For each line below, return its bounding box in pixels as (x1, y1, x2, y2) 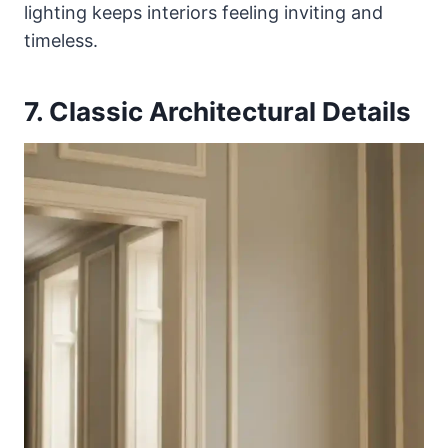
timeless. (24, 30, 98, 52)
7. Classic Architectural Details (24, 96, 411, 128)
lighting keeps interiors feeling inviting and (24, 2, 383, 24)
